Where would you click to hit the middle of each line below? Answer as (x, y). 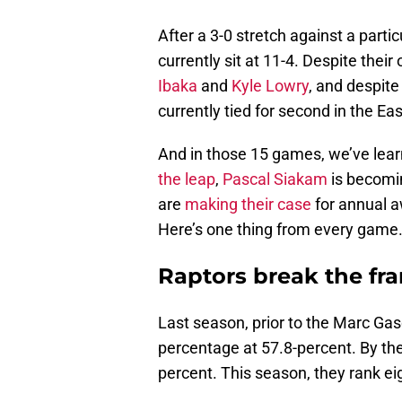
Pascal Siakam (275, 179)
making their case (248, 205)
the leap (187, 179)
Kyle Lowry (270, 86)
